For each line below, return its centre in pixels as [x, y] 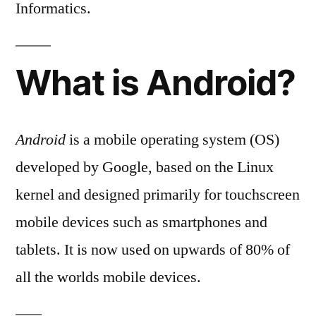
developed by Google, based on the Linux [145, 168]
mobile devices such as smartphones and [141, 223]
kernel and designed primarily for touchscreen [158, 195]
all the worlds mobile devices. [108, 278]
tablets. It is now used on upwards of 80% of [153, 250]
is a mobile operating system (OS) [172, 140]
